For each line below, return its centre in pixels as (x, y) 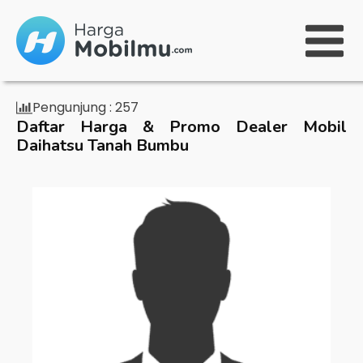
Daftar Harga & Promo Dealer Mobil (181, 127)
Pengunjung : (72, 107)
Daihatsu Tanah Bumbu (102, 145)
